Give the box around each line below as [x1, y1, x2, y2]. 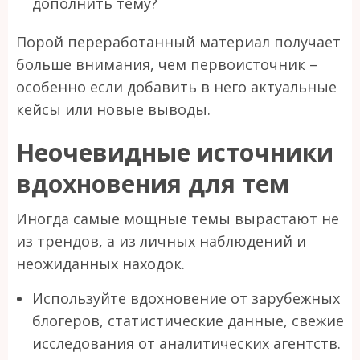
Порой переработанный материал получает [16, 32, 341, 52]
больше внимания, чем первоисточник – [16, 55, 317, 75]
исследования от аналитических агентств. [32, 333, 341, 354]
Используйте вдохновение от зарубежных [32, 288, 340, 309]
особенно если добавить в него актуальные [16, 77, 337, 97]
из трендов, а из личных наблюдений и [16, 231, 306, 252]
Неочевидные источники [16, 136, 333, 170]
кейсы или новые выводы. [16, 100, 211, 120]
